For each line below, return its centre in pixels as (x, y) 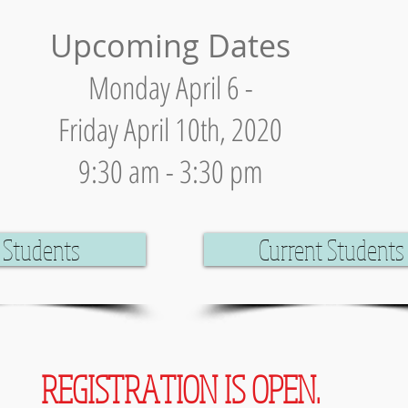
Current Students (331, 250)
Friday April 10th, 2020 (170, 129)
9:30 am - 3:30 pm (170, 171)
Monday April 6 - (170, 87)
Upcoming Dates (170, 46)
